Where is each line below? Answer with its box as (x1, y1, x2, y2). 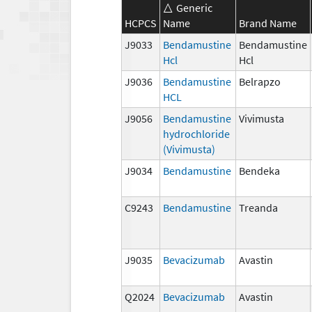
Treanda (239, 200, 278, 214)
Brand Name (239, 15, 297, 30)
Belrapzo (239, 74, 281, 88)
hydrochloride (163, 126, 230, 141)
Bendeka (239, 163, 280, 178)
